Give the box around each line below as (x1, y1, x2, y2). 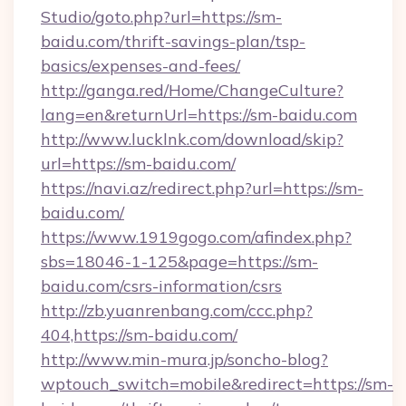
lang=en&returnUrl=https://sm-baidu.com (41, 104, 357, 125)
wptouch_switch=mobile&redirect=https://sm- (41, 373, 393, 394)
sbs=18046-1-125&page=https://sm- (41, 251, 318, 272)
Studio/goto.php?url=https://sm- (41, 6, 282, 27)
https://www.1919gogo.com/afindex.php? (41, 227, 352, 247)
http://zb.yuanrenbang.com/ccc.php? (41, 300, 313, 321)
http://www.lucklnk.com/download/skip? (41, 129, 343, 150)
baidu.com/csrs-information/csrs (41, 275, 282, 296)
